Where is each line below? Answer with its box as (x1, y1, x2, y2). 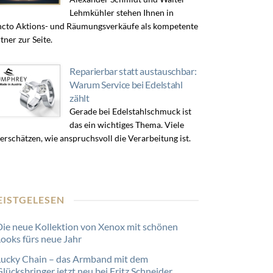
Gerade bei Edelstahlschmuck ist (69, 106, 192, 116)
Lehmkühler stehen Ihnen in (69, 7, 174, 18)
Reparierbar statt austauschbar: (69, 65, 197, 77)
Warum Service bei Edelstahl (69, 79, 183, 90)
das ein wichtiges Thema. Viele (69, 119, 185, 130)
